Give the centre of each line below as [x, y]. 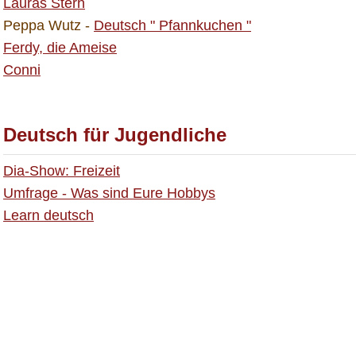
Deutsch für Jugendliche [118, 135]
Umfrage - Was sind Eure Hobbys [109, 193]
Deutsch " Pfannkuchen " [172, 25]
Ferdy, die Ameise [60, 48]
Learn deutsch [48, 215]
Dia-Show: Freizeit [62, 171]
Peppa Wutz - [48, 25]
